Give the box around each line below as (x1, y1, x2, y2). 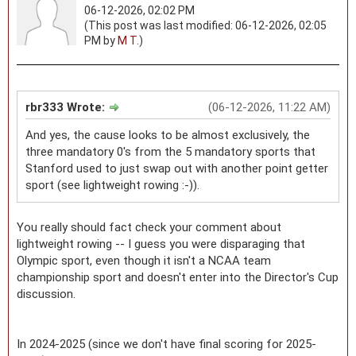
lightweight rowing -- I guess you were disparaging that (17, 236, 305, 251)
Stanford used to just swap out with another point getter (25, 161, 328, 176)
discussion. (17, 286, 75, 301)
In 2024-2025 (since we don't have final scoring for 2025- (17, 336, 316, 351)
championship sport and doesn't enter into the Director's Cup (17, 269, 339, 284)
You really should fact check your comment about (17, 219, 281, 234)
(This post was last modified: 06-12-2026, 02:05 (84, 18, 327, 32)
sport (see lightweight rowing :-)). (25, 177, 199, 192)
